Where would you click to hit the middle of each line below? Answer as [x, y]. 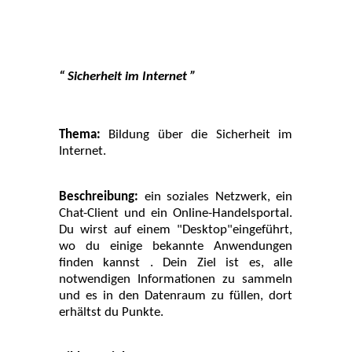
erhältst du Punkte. [111, 312]
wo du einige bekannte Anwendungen [176, 246]
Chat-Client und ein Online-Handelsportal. [176, 213]
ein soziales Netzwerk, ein [218, 197]
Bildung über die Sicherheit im [201, 135]
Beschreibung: [102, 197]
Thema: [84, 135]
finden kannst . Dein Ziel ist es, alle [176, 263]
